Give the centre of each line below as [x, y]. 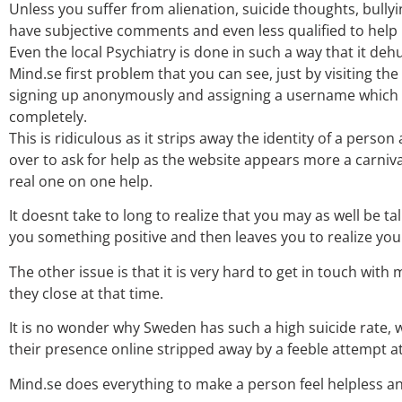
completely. [48, 117]
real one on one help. [81, 182]
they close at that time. [86, 293]
